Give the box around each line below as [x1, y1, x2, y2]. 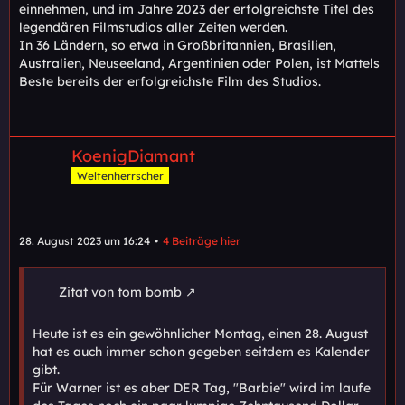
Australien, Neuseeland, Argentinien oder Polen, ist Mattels [19, 54, 380, 71]
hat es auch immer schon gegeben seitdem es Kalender [33, 344, 370, 361]
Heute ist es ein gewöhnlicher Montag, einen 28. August [33, 325, 368, 343]
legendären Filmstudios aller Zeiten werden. [19, 18, 287, 35]
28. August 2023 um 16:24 [19, 234, 150, 249]
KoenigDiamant [71, 145, 195, 166]
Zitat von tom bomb [59, 284, 182, 301]
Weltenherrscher [77, 169, 164, 184]
